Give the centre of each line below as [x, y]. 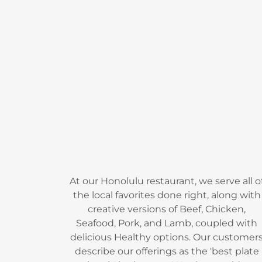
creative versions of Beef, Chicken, [167, 209]
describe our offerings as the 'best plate [167, 251]
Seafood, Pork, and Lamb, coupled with [167, 223]
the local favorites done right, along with [167, 195]
